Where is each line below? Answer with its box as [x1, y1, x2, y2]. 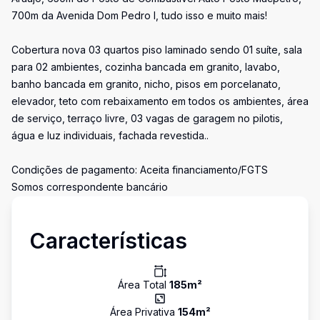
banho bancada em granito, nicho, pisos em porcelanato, [11, 78, 281, 90]
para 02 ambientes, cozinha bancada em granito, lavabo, [11, 61, 280, 73]
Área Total [118, 279, 169, 291]
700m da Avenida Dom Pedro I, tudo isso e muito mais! [11, 9, 267, 21]
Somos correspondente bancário [11, 181, 168, 193]
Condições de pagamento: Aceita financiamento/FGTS [11, 164, 268, 176]
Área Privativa [109, 306, 178, 318]
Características [29, 228, 187, 254]
